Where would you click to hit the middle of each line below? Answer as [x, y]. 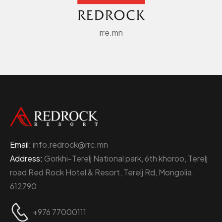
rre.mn [111, 33]
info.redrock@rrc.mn [70, 144]
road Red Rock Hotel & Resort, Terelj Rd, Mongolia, [102, 172]
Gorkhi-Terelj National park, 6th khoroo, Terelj [125, 158]
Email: [21, 144]
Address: [26, 158]
